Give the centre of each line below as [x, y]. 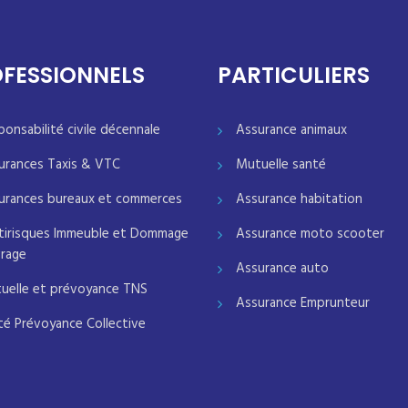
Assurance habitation [299, 199]
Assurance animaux [291, 130]
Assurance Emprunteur [303, 303]
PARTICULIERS [294, 75]
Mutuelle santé [281, 164]
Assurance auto [282, 268]
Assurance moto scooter [310, 234]
